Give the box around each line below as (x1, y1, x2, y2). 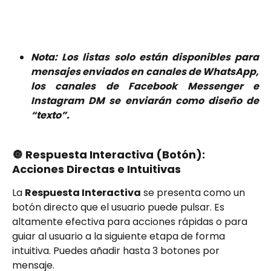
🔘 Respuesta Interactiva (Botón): (12, 146, 207, 162)
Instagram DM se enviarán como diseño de (31, 94, 259, 108)
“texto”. (31, 108, 70, 123)
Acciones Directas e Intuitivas (12, 161, 181, 177)
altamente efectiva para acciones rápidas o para (12, 214, 250, 229)
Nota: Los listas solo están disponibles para (31, 50, 259, 65)
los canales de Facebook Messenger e (31, 79, 259, 94)
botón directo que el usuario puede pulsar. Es (12, 200, 227, 214)
